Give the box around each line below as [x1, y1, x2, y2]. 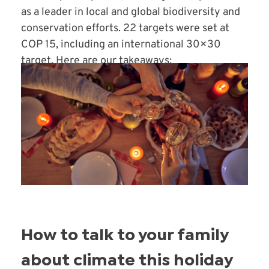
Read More [33, 88, 76, 100]
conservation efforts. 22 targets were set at [21, 22, 229, 36]
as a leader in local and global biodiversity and [21, 5, 240, 20]
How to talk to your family [21, 229, 228, 243]
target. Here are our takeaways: [21, 54, 172, 68]
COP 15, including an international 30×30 [21, 38, 221, 52]
